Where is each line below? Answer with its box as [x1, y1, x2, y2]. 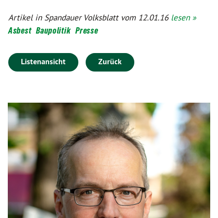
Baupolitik [36, 25, 71, 36]
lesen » [171, 12, 196, 23]
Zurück [98, 56, 122, 67]
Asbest [8, 25, 32, 36]
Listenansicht [21, 56, 66, 67]
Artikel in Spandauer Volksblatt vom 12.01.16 [8, 12, 171, 23]
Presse [75, 25, 98, 36]
